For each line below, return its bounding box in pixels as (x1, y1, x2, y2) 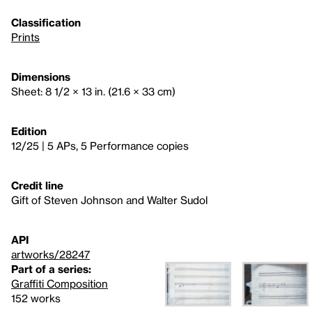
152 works (11, 292, 61, 304)
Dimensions (11, 70, 70, 83)
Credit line (11, 179, 63, 192)
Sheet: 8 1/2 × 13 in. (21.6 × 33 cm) (11, 85, 175, 97)
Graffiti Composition (11, 277, 108, 290)
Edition (11, 125, 47, 137)
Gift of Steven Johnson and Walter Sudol (11, 194, 208, 206)
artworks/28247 (11, 248, 90, 260)
